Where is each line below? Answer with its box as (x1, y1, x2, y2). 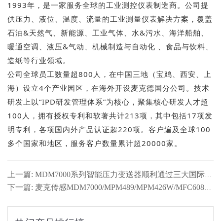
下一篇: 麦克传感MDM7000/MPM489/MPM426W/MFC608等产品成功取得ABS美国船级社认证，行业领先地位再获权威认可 (204, 184, 211, 191)
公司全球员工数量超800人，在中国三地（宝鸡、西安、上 (7, 69, 212, 79)
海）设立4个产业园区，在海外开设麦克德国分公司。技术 (7, 82, 210, 93)
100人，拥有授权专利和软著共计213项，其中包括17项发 (7, 110, 213, 120)
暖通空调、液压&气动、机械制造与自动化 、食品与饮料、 (7, 41, 213, 51)
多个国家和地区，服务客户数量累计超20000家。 (7, 138, 182, 148)
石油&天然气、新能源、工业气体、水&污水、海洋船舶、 (7, 27, 209, 37)
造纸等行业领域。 (7, 55, 71, 65)
